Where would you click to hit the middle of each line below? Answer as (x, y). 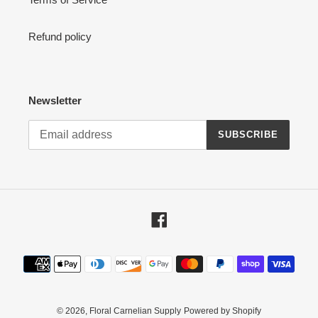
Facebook (190, 218)
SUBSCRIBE (248, 135)
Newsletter (55, 101)
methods (179, 271)
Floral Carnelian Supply (135, 311)
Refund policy (60, 37)
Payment (179, 256)
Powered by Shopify (223, 311)
